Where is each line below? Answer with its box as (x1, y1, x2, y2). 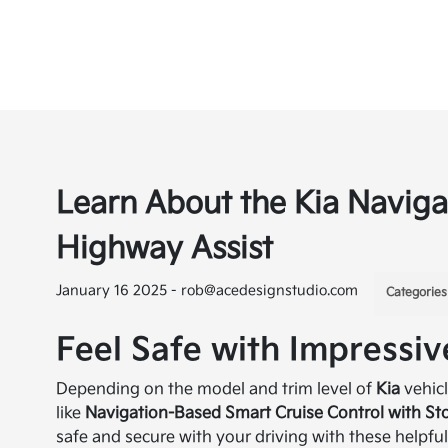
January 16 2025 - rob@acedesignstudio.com (56, 282, 359, 299)
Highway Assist (56, 231, 274, 267)
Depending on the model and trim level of (56, 380, 377, 399)
